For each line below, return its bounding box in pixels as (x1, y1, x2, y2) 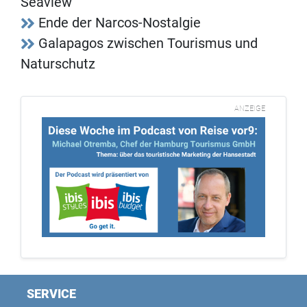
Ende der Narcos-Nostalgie (38, 14, 201, 32)
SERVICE (27, 286, 76, 301)
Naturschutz (21, 56, 95, 73)
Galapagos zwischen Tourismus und (38, 35, 258, 52)
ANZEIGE (234, 104, 265, 114)
